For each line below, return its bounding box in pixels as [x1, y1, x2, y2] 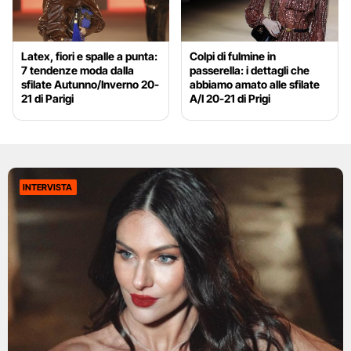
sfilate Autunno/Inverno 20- [21, 78, 159, 92]
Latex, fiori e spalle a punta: [21, 49, 157, 63]
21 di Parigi [21, 92, 74, 106]
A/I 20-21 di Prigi [190, 92, 271, 106]
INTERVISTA [23, 182, 72, 194]
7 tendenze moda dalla [21, 63, 134, 78]
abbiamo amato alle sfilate [190, 78, 320, 92]
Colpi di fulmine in [190, 49, 277, 63]
